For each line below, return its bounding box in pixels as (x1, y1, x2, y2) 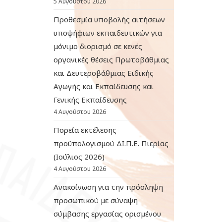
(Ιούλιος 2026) (54, 152, 105, 162)
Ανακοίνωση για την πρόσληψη (54, 182, 164, 192)
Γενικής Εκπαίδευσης (54, 95, 127, 105)
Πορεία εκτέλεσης (54, 125, 117, 135)
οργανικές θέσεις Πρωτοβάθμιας (54, 55, 169, 64)
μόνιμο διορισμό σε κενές (54, 41, 143, 51)
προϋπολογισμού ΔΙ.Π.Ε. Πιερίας (54, 138, 169, 148)
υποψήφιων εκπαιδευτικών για (54, 28, 163, 38)
